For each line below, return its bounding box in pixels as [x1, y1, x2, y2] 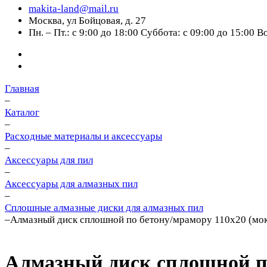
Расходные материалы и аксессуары [5, 131, 162, 142]
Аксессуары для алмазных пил [5, 178, 138, 190]
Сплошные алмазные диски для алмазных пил [5, 202, 203, 213]
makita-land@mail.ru [29, 3, 119, 14]
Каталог [5, 107, 39, 118]
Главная [5, 83, 39, 94]
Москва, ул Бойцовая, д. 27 [29, 15, 146, 26]
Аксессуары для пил [5, 154, 93, 166]
